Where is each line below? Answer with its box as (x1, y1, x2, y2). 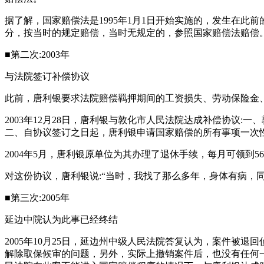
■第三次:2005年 (5, 193, 70, 203)
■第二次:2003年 (5, 49, 70, 60)
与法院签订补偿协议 (5, 71, 90, 81)
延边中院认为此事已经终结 (5, 214, 118, 225)
